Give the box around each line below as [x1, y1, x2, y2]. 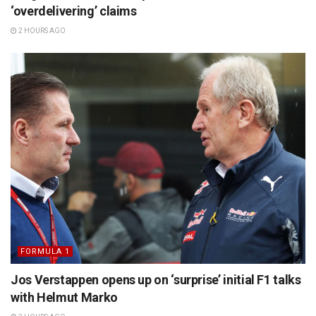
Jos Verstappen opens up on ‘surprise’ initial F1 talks [11, 272, 301, 287]
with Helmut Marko [11, 289, 118, 305]
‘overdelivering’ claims [11, 3, 137, 18]
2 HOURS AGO [17, 26, 66, 35]
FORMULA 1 [20, 246, 70, 256]
